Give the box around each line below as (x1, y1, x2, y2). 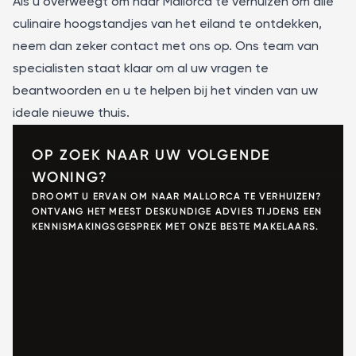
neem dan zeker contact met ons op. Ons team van (13, 41, 319, 54)
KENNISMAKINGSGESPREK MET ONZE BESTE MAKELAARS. (32, 220, 319, 233)
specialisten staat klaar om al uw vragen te (13, 63, 269, 76)
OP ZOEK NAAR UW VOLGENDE (32, 146, 272, 164)
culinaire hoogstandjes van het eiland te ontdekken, (13, 18, 322, 32)
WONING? (32, 168, 108, 187)
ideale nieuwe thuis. (13, 107, 130, 121)
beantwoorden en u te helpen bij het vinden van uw (13, 85, 318, 99)
